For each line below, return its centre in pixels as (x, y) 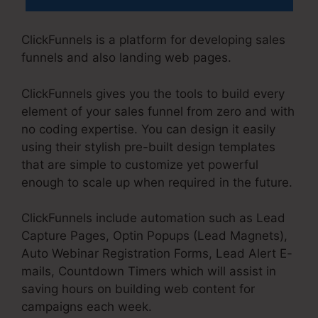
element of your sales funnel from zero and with (158, 111)
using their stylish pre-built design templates (148, 147)
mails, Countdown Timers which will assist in (149, 272)
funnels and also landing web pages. (126, 58)
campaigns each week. (87, 307)
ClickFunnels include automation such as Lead (153, 218)
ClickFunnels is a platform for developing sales (153, 40)
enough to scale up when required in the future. (157, 182)
